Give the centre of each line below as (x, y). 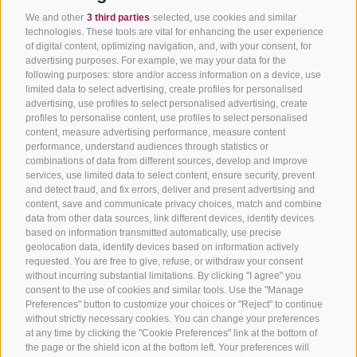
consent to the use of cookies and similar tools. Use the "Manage (165, 290)
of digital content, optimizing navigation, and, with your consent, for (169, 46)
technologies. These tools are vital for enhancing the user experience (175, 31)
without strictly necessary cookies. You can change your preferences (173, 318)
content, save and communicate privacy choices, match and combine (174, 204)
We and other (56, 17)
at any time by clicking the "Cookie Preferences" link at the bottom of (171, 333)
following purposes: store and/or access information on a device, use (173, 75)
